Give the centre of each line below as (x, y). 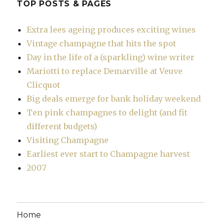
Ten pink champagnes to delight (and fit (107, 112)
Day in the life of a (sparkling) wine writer (111, 57)
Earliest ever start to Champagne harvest (109, 154)
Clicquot (44, 85)
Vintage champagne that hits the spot (102, 43)
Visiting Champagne (68, 140)
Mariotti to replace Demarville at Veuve (105, 71)
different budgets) (62, 126)
